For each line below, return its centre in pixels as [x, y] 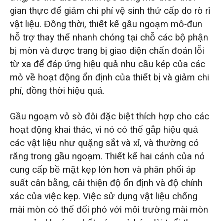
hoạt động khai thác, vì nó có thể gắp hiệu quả [104, 129]
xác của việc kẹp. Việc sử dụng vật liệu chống [103, 196]
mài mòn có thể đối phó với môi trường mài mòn [109, 209]
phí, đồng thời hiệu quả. [57, 91]
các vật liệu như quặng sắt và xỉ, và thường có [104, 143]
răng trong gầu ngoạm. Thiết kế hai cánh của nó [107, 156]
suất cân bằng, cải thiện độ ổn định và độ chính [106, 183]
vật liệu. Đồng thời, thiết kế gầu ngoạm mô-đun [106, 24]
